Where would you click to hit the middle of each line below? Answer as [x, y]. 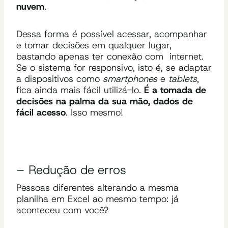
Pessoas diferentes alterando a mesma [97, 188]
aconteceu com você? [62, 210]
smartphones [130, 79]
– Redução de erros [71, 170]
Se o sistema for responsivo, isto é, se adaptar [114, 67]
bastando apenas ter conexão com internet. [110, 56]
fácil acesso [41, 112]
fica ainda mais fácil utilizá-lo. [80, 90]
